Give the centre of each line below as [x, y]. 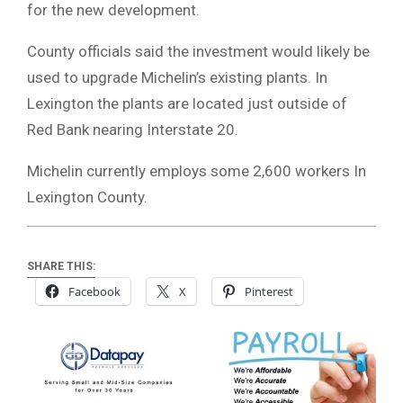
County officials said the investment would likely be [198, 51]
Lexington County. [87, 197]
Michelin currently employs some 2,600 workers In [197, 170]
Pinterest [269, 292]
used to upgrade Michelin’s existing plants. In [177, 77]
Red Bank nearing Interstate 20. [133, 129]
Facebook [94, 292]
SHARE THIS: [61, 267]
